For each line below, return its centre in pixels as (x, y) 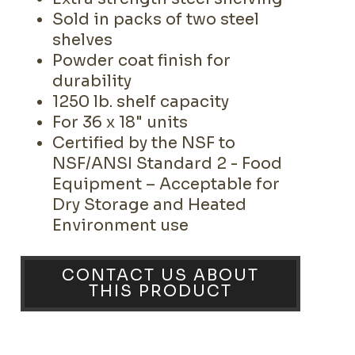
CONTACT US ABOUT (161, 275)
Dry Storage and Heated (150, 205)
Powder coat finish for (142, 61)
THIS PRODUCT (161, 291)
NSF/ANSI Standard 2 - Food (168, 164)
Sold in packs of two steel (156, 19)
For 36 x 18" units (120, 122)
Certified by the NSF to (144, 143)
